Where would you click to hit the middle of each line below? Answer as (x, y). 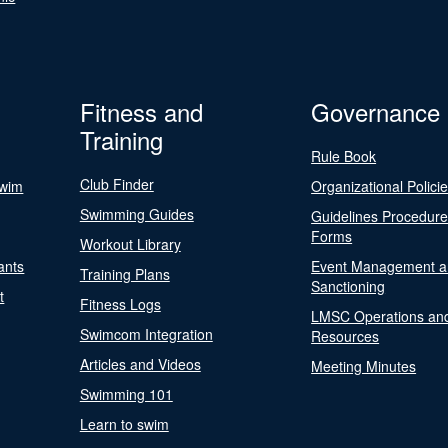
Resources (345, 336)
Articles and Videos (140, 364)
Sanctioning (348, 286)
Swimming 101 (126, 394)
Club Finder (116, 184)
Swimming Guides (136, 214)
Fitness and (141, 111)
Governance (376, 111)
